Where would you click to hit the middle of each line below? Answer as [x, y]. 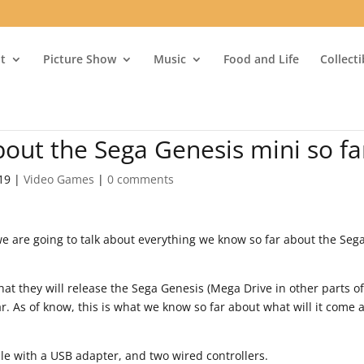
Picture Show [80, 58]
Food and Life [262, 58]
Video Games [59, 179]
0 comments [141, 179]
